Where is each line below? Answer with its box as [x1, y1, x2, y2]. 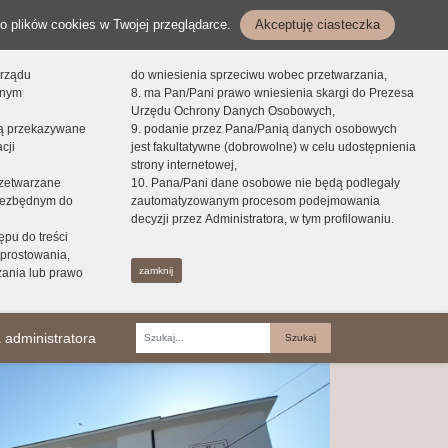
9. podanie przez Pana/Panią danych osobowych [130, 122, 397, 136]
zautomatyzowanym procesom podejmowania [130, 194, 380, 208]
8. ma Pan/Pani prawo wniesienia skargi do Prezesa [130, 86, 414, 100]
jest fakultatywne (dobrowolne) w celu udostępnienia [130, 140, 416, 154]
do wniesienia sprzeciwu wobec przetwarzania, [130, 68, 387, 82]
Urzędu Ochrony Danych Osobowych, [130, 104, 335, 118]
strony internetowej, [130, 158, 237, 172]
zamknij [139, 264, 174, 276]
